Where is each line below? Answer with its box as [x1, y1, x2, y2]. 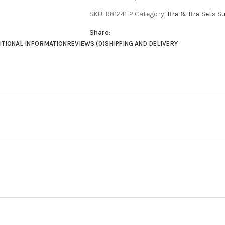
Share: [89, 28, 111, 37]
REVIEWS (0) [66, 40, 105, 47]
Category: [134, 10, 166, 18]
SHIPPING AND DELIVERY [104, 40, 178, 47]
